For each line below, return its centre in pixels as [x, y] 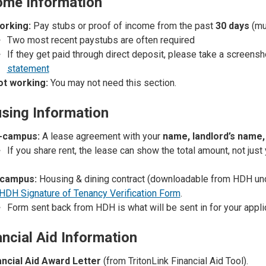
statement [28, 69]
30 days [232, 26]
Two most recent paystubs [62, 40]
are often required [156, 40]
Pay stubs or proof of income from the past [123, 26]
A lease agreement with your [101, 136]
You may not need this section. [112, 83]
